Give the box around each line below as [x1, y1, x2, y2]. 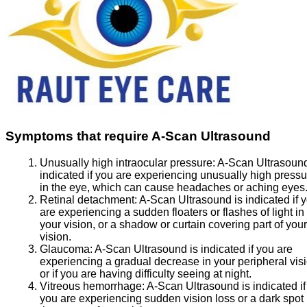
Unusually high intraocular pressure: [40, 156, 217, 169]
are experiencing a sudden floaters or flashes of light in [40, 206, 304, 218]
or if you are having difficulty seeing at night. [40, 267, 251, 280]
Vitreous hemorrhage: [40, 280, 147, 292]
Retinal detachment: [40, 193, 139, 206]
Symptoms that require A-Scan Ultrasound [5, 129, 271, 144]
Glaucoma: [40, 243, 95, 255]
